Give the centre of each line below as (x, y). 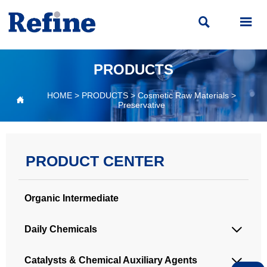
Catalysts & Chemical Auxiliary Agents (111, 260)
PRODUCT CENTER (95, 161)
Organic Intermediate (72, 198)
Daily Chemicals (61, 229)
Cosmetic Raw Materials (183, 95)
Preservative (141, 105)
